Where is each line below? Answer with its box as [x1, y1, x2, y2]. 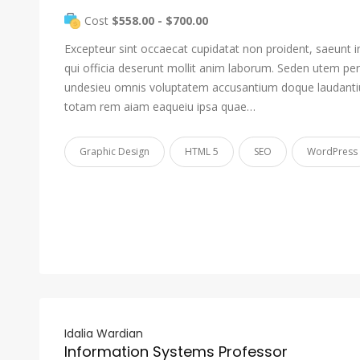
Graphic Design [80, 145, 149, 158]
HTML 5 [185, 145, 219, 158]
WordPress [307, 145, 358, 158]
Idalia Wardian [64, 325, 143, 342]
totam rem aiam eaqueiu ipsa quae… [64, 99, 256, 114]
